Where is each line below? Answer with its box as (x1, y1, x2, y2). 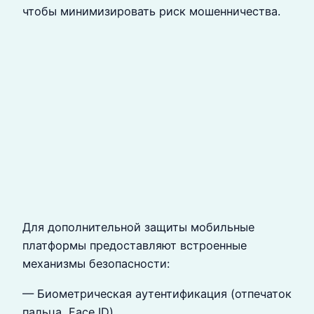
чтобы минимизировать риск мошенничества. (22, 4, 280, 18)
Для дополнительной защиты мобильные (22, 220, 254, 235)
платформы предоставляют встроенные (22, 238, 247, 253)
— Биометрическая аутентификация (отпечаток (22, 286, 292, 301)
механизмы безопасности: (22, 257, 170, 271)
